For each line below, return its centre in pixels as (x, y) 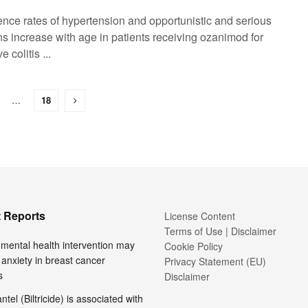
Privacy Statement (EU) (215, 261)
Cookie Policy (194, 246)
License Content (200, 216)
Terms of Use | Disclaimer (220, 231)
